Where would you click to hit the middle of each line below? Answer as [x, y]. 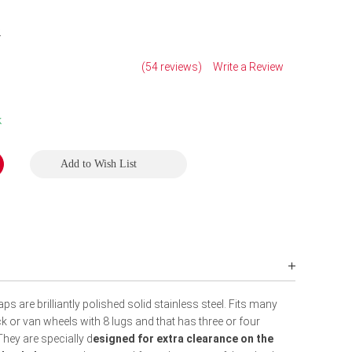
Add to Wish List [98, 163]
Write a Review [248, 66]
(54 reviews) [172, 66]
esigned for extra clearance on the [183, 338]
